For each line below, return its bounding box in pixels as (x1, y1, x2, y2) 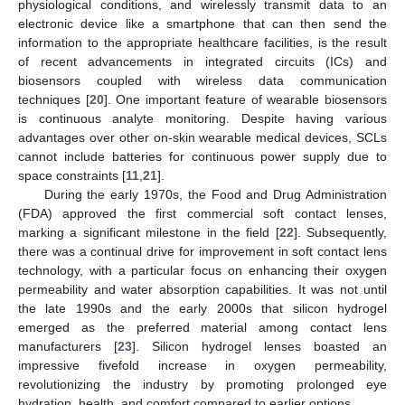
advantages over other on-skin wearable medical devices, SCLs (18, 129, 387, 145)
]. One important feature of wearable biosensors (103, 91, 388, 107)
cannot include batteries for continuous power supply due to (18, 148, 387, 164)
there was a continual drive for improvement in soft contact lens (18, 243, 387, 259)
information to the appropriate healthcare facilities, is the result (18, 34, 387, 50)
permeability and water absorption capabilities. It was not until (18, 281, 387, 297)
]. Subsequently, (293, 224, 387, 240)
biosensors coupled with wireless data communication (18, 72, 387, 88)
